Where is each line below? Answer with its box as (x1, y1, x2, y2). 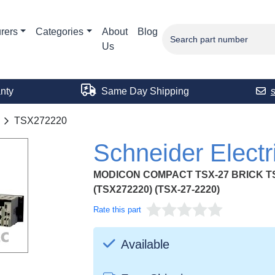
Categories (36, 26, 84, 37)
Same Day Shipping (98, 86, 189, 96)
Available (118, 238, 169, 251)
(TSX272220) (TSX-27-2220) (93, 184, 220, 195)
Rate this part (93, 205, 141, 214)
